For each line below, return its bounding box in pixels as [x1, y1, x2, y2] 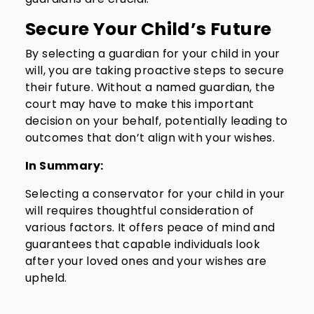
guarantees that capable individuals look [25, 236, 260, 252]
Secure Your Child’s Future [25, 17, 272, 41]
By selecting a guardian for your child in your [25, 46, 280, 62]
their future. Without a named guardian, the [25, 79, 275, 95]
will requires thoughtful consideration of [25, 203, 254, 219]
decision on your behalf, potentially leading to [25, 113, 288, 129]
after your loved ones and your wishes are [25, 253, 267, 269]
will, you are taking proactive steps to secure [25, 62, 285, 78]
